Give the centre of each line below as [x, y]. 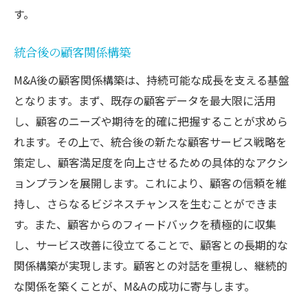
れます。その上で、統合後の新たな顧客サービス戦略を [150, 141]
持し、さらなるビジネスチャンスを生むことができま [146, 203]
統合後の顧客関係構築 [72, 53]
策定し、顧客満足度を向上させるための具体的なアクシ [151, 162]
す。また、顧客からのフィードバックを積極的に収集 [145, 224]
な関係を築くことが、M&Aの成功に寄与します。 [134, 286]
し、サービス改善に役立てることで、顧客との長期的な [151, 244]
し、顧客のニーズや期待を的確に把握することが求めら [151, 121]
